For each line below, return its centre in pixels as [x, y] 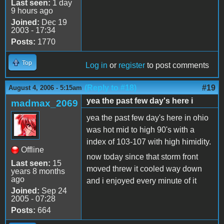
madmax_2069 [44, 103]
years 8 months [38, 171]
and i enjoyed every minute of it [141, 180]
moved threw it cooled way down [144, 168]
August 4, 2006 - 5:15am [45, 87]
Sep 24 [53, 190]
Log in [96, 65]
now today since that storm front [142, 156]
